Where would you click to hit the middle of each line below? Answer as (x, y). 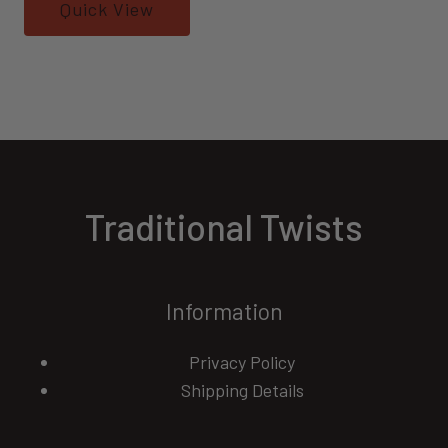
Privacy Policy (242, 362)
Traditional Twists (224, 226)
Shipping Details (242, 390)
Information (224, 311)
